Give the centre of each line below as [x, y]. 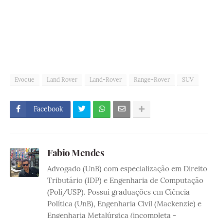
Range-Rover [152, 80]
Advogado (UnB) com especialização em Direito [127, 169]
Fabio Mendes [76, 153]
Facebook [48, 109]
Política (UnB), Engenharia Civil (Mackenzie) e [124, 204]
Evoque [25, 80]
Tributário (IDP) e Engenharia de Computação [125, 181]
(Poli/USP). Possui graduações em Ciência [118, 192]
